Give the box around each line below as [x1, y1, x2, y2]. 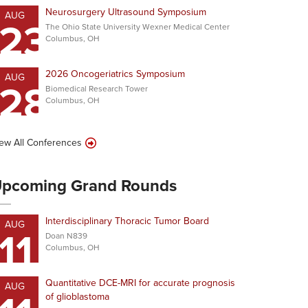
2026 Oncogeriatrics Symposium [45, 67, 185, 81]
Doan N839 [45, 230, 87, 242]
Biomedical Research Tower [45, 82, 148, 95]
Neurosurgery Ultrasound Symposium [45, 5, 206, 19]
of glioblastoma [45, 289, 109, 304]
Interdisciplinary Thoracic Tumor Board [45, 214, 209, 228]
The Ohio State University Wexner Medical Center [45, 21, 230, 33]
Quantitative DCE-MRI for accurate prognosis [45, 276, 235, 290]
